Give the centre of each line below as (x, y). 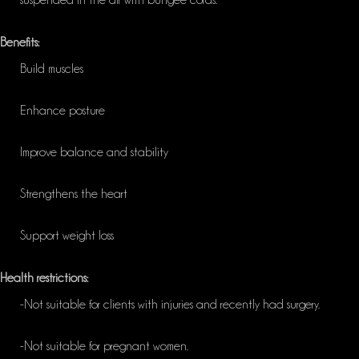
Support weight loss (67, 236)
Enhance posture (63, 111)
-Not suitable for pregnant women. (104, 347)
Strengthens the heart (74, 194)
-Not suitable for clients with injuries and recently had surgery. (170, 305)
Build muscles (52, 69)
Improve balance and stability (94, 153)
